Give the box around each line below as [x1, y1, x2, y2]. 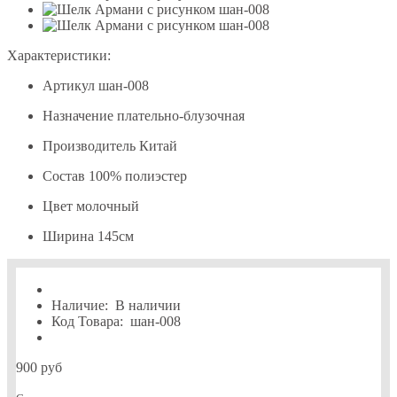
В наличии [115, 297, 181, 313]
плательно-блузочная [117, 107, 245, 123]
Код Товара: [51, 313, 123, 329]
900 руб [16, 359, 62, 375]
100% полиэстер [89, 167, 187, 183]
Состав [43, 167, 85, 183]
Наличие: [51, 297, 115, 313]
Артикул [43, 77, 95, 93]
